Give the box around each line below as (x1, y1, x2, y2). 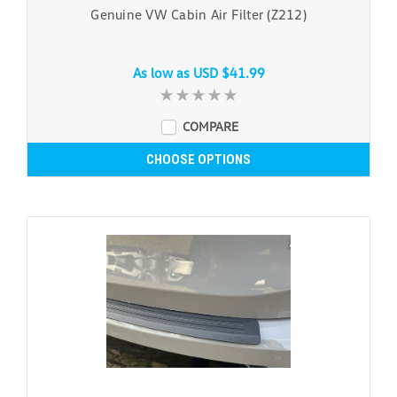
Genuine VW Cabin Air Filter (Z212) (90, 5, 307, 22)
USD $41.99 (192, 64, 265, 81)
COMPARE (182, 118, 238, 134)
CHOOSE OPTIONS (146, 151, 251, 167)
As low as (132, 64, 193, 81)
